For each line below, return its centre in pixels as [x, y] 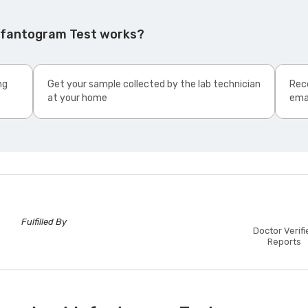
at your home [77, 98]
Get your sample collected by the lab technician [154, 85]
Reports [285, 242]
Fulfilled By [44, 222]
